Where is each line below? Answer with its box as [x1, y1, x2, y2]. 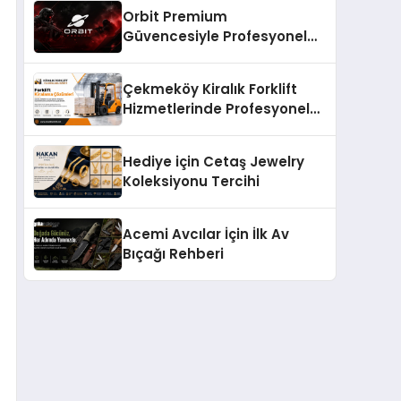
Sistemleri [123, 65, 194, 85]
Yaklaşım [123, 118, 188, 138]
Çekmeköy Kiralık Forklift [123, 79, 297, 98]
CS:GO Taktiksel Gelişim [123, 46, 294, 65]
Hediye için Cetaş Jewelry [123, 151, 304, 171]
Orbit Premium [123, 6, 227, 26]
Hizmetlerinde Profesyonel [123, 98, 310, 118]
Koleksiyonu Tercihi [123, 171, 260, 191]
